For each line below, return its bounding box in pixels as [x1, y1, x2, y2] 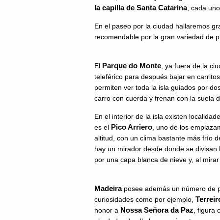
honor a [94, 206, 120, 214]
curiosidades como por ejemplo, [94, 195, 195, 203]
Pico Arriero [111, 123, 152, 131]
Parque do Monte [102, 61, 161, 70]
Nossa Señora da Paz [120, 206, 193, 214]
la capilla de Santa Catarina [94, 3, 187, 12]
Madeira [94, 184, 124, 192]
